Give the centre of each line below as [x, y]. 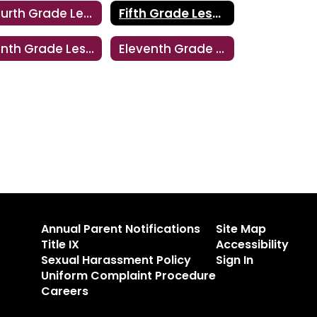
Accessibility [252, 244]
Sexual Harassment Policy [116, 260]
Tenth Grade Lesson [90, 48]
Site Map [241, 229]
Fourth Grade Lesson [88, 13]
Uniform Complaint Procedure [128, 276]
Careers [64, 291]
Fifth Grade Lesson [216, 13]
